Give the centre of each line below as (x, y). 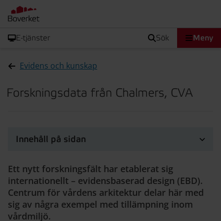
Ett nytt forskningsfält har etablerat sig (91, 169)
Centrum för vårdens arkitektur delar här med (106, 192)
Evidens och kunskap (58, 66)
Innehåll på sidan (51, 139)
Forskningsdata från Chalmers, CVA (100, 93)
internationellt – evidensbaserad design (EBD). (105, 181)
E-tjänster (33, 38)
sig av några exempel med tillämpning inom (100, 204)
